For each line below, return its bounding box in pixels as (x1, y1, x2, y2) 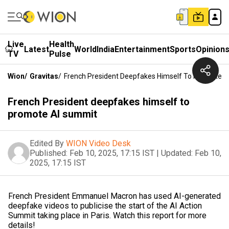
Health (49, 39, 74, 49)
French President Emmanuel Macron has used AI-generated (8, 191, 221, 201)
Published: (30, 148, 67, 158)
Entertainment (114, 44, 170, 54)
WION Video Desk (66, 139, 131, 148)
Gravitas (30, 72, 58, 80)
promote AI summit (8, 108, 97, 120)
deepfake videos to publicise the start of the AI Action (8, 201, 202, 211)
